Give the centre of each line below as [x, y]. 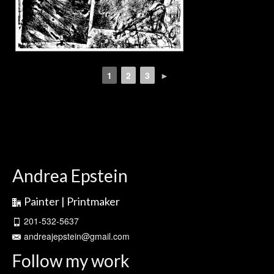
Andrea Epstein [70, 176]
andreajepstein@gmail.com [77, 236]
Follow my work [71, 261]
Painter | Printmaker [72, 201]
